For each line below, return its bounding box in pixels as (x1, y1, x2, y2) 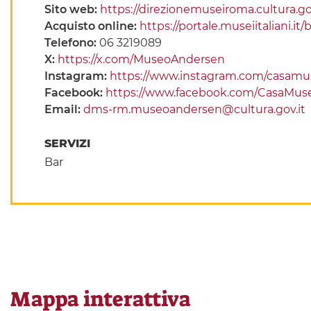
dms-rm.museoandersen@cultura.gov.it (83, 103, 305, 117)
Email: (44, 103, 83, 117)
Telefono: (44, 36, 99, 50)
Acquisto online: (44, 19, 140, 33)
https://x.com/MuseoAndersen (57, 53, 225, 67)
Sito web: (44, 3, 100, 17)
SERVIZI (44, 137, 94, 151)
